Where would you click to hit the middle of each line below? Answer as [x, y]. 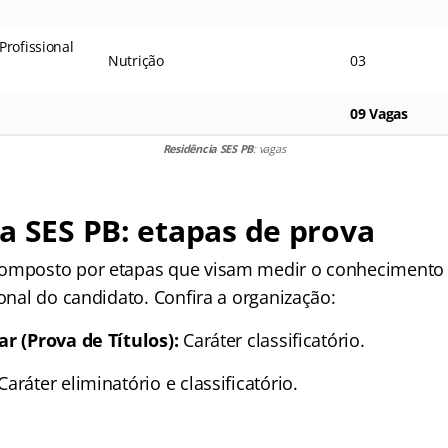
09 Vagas [378, 113]
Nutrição [135, 60]
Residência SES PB [208, 148]
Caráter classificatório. [271, 339]
